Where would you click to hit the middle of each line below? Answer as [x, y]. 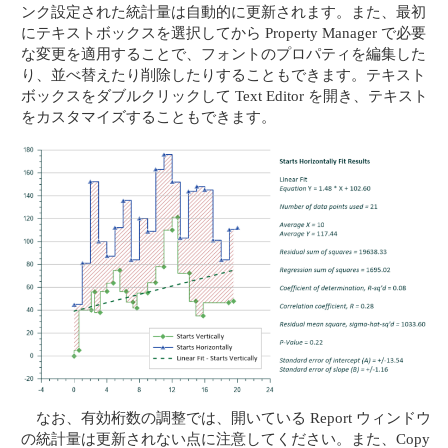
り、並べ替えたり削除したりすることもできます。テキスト [224, 75]
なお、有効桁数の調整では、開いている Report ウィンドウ [234, 418]
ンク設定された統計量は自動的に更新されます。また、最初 [224, 12]
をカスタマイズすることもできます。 [149, 117]
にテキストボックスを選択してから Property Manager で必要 [224, 33]
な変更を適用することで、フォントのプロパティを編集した [224, 54]
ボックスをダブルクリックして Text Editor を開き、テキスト [225, 96]
